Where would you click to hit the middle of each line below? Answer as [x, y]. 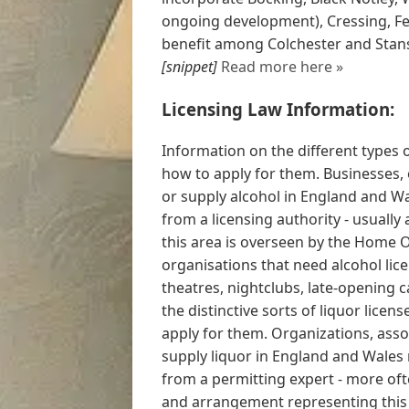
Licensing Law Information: [278, 109]
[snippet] [189, 67]
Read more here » [282, 67]
